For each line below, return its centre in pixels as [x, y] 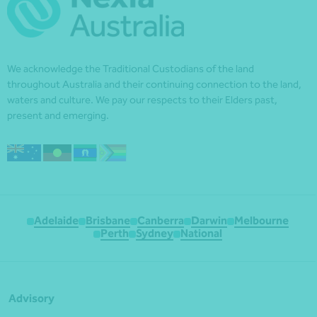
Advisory [31, 299]
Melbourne [261, 221]
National [201, 234]
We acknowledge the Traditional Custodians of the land [131, 68]
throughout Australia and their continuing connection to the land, [154, 84]
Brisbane [108, 221]
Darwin [209, 221]
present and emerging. [58, 115]
